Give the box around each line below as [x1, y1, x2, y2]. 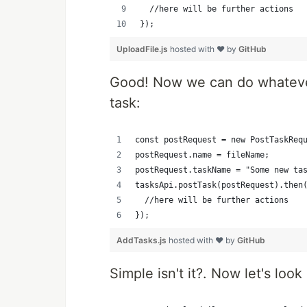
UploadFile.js [116, 44, 170, 54]
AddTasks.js [116, 235, 169, 245]
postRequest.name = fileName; [135, 150, 269, 160]
